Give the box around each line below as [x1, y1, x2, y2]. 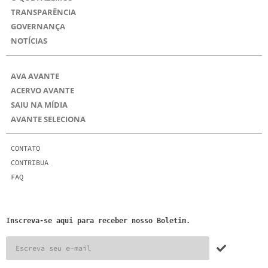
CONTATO [11, 144, 40, 153]
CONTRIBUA [11, 158, 48, 167]
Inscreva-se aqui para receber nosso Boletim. [6, 217, 190, 226]
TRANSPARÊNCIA [11, 7, 76, 18]
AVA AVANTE [11, 71, 59, 82]
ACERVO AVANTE [11, 85, 74, 96]
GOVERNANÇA [11, 21, 65, 32]
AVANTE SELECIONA [11, 114, 86, 125]
